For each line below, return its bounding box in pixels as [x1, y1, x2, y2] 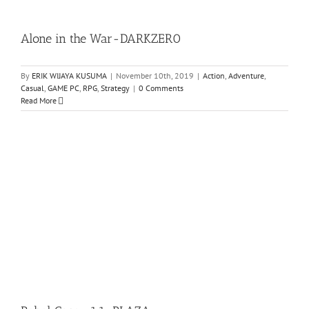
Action [203, 70, 225, 81]
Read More [21, 95, 57, 106]
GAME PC [48, 83, 79, 94]
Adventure [228, 70, 264, 81]
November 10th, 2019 [116, 70, 194, 81]
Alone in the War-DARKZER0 [21, 31, 181, 47]
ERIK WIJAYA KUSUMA [32, 70, 107, 81]
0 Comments [139, 83, 183, 94]
